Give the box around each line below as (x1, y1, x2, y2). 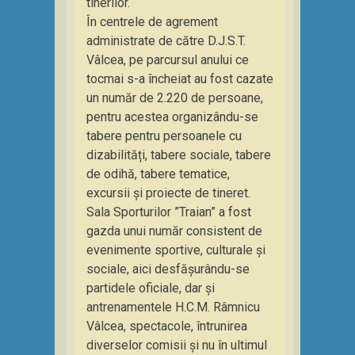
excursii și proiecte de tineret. (86, 185, 250, 200)
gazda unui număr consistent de (86, 223, 262, 239)
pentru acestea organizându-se (86, 109, 258, 124)
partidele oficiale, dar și (86, 281, 215, 296)
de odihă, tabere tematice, (86, 166, 230, 181)
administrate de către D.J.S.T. (86, 33, 246, 48)
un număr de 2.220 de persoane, (86, 90, 263, 105)
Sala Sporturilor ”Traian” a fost (86, 204, 251, 219)
